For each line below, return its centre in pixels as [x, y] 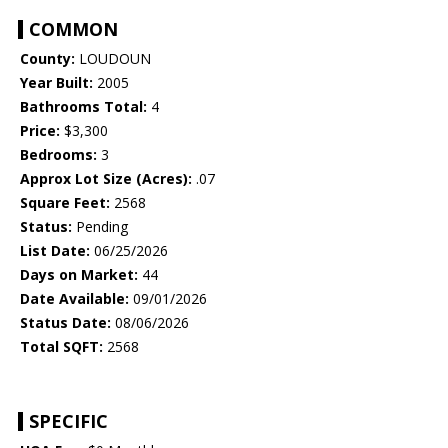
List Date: [55, 251]
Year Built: [56, 83]
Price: [40, 131]
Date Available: [74, 299]
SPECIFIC [68, 421]
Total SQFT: [61, 347]
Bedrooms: [58, 155]
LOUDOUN [113, 59]
